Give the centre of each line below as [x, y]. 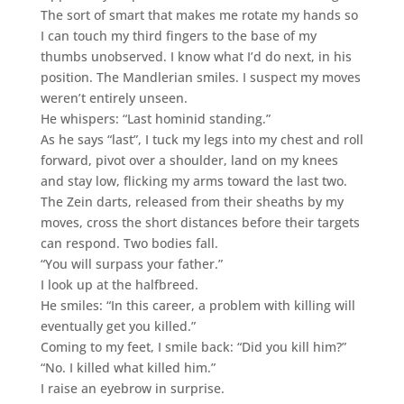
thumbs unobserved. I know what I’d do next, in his [196, 56]
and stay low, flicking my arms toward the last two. [193, 180]
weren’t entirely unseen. [114, 97]
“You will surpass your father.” [131, 263]
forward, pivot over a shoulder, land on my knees [189, 160]
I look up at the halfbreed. [119, 284]
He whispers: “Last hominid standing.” [155, 118]
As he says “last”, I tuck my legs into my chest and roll [202, 139]
